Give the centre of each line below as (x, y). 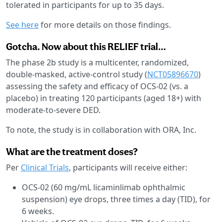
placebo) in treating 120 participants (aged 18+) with (104, 98)
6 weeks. (38, 211)
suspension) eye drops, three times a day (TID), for (116, 199)
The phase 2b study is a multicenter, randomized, (97, 62)
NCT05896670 (173, 74)
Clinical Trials (45, 167)
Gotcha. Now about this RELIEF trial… (86, 46)
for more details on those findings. (105, 25)
